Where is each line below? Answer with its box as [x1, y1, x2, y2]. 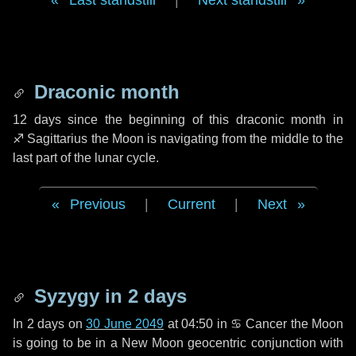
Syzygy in [29, 285, 128, 307]
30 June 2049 [86, 317, 164, 331]
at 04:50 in [164, 317, 230, 331]
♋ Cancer [230, 317, 287, 331]
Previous [69, 196, 126, 212]
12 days [13, 113, 61, 126]
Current [167, 196, 215, 212]
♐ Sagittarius [13, 132, 88, 145]
